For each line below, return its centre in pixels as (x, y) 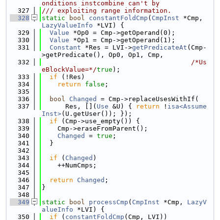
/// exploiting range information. (107, 11)
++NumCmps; (69, 165)
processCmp (109, 202)
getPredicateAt (160, 47)
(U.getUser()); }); (97, 114)
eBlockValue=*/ (69, 69)
